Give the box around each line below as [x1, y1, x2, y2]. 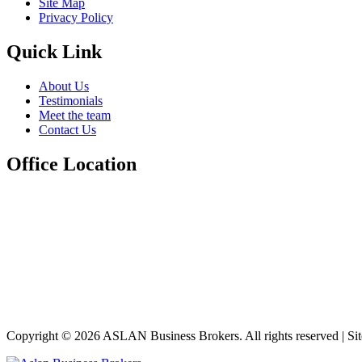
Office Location [6, 154, 137, 175]
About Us [39, 79, 89, 94]
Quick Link [6, 41, 102, 63]
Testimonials [39, 94, 103, 108]
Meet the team [39, 108, 111, 123]
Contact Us [39, 123, 96, 137]
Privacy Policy [39, 11, 113, 25]
